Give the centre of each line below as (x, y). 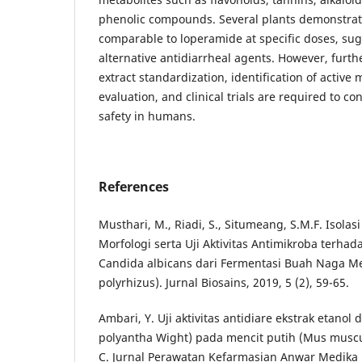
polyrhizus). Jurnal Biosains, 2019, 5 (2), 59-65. (224, 283)
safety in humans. (147, 116)
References (134, 187)
